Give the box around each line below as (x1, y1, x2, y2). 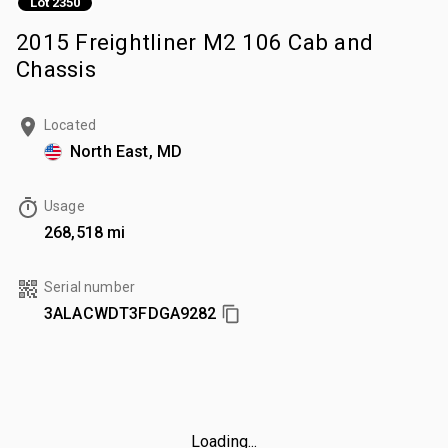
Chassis (16, 55, 96, 82)
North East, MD (70, 141, 183, 161)
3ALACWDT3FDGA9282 (44, 303, 217, 323)
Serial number (44, 278, 135, 295)
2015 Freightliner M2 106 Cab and (16, 28, 373, 55)
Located (44, 116, 97, 133)
